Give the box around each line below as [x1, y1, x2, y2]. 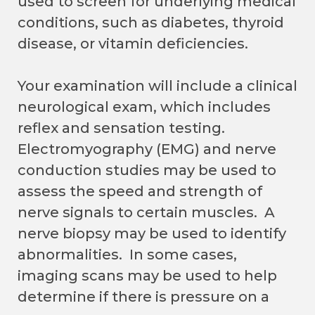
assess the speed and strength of [18, 182, 262, 200]
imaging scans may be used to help [18, 266, 277, 284]
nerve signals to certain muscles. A [18, 203, 275, 221]
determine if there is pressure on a [18, 288, 269, 305]
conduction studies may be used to [18, 161, 276, 179]
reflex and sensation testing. [18, 119, 229, 136]
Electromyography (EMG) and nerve [18, 140, 276, 157]
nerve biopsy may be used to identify [18, 224, 286, 242]
